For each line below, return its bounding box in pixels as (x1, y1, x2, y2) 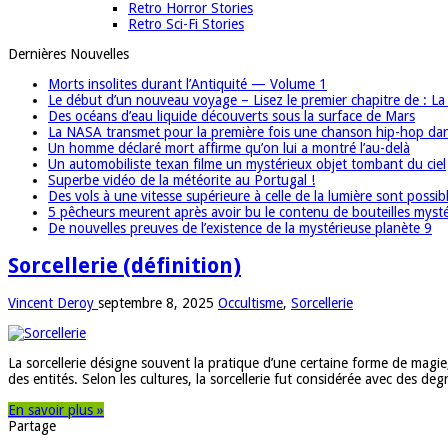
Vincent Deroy (8, 295, 98, 312)
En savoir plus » (8, 402, 104, 419)
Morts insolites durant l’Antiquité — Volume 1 (48, 75, 327, 92)
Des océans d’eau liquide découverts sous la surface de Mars (48, 107, 415, 124)
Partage (8, 418, 56, 435)
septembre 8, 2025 (98, 295, 214, 312)
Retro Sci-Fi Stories (128, 15, 244, 32)
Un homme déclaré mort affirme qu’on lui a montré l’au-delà (48, 139, 410, 156)
